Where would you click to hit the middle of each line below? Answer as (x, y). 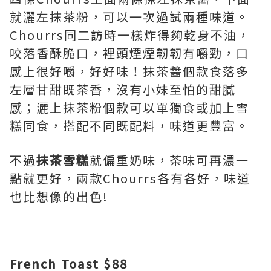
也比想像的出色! (59, 196)
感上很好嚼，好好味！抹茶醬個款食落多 (129, 71)
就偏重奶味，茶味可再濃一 (169, 160)
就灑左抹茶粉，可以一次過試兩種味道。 (129, 17)
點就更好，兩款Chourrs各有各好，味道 (130, 178)
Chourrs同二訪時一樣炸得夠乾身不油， (130, 35)
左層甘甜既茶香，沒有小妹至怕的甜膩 (123, 89)
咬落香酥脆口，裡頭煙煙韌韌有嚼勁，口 (129, 53)
